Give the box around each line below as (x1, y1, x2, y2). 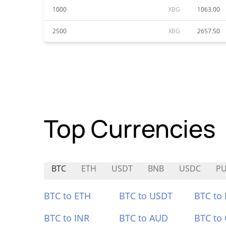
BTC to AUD (119, 212, 168, 224)
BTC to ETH (44, 190, 91, 202)
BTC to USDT (119, 190, 173, 202)
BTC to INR (44, 212, 89, 224)
